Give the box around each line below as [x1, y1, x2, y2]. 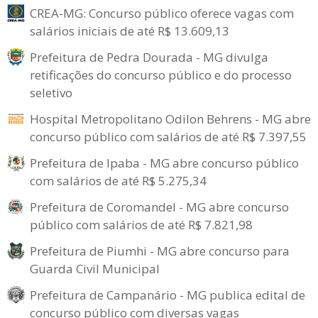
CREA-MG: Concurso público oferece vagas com [30, 5, 294, 21]
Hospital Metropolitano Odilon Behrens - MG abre [30, 111, 311, 127]
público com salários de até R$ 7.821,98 [30, 216, 253, 233]
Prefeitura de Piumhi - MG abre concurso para [30, 243, 290, 259]
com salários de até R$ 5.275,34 [30, 172, 207, 189]
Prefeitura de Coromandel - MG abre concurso [30, 199, 289, 215]
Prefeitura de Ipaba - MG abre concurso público [30, 155, 299, 171]
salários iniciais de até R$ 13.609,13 [30, 23, 229, 39]
